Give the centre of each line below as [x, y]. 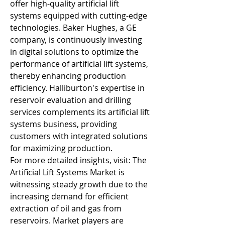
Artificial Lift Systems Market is [67, 172]
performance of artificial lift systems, [79, 64]
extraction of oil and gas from [66, 208]
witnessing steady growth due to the [79, 184]
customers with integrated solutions [79, 136]
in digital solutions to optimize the [74, 52]
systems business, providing [64, 124]
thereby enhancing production [68, 76]
